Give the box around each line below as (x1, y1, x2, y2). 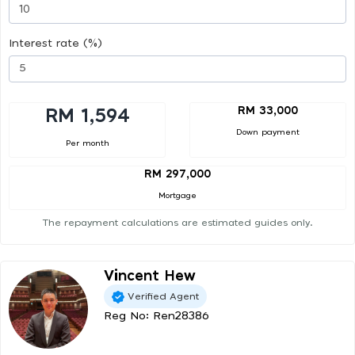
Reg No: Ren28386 (104, 311, 209, 323)
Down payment (236, 128, 300, 136)
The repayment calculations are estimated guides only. (42, 218, 313, 228)
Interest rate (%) (9, 37, 102, 49)
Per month (65, 139, 109, 147)
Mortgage (158, 192, 197, 200)
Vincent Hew (104, 269, 196, 284)
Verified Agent (128, 291, 199, 301)
